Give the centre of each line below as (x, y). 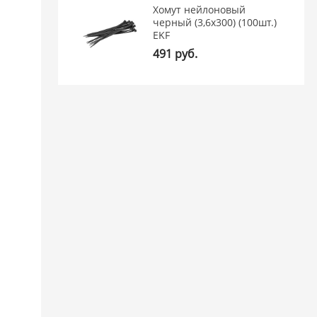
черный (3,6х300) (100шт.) (215, 23)
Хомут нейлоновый (200, 10)
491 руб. (175, 54)
